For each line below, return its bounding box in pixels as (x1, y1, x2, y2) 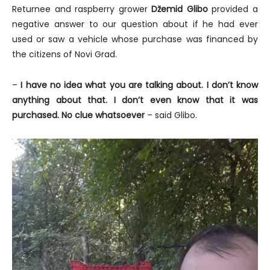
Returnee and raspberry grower (12, 2, 152, 15)
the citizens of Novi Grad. (12, 48, 117, 60)
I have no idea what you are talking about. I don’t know (20, 78, 258, 91)
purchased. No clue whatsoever (12, 108, 147, 121)
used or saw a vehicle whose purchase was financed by (12, 33, 258, 45)
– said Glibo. (147, 108, 197, 121)
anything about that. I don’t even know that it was (12, 93, 258, 106)
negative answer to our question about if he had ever (12, 17, 258, 30)
